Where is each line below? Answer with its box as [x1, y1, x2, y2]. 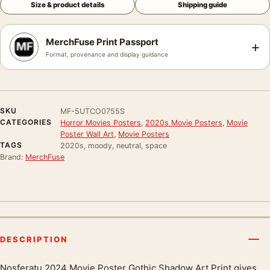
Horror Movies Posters [60, 118, 141, 127]
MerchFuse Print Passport [46, 36, 159, 48]
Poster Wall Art [60, 129, 114, 139]
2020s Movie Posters [145, 118, 222, 127]
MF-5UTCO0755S [60, 106, 125, 116]
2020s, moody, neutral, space [60, 140, 167, 150]
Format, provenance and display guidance [46, 50, 168, 58]
